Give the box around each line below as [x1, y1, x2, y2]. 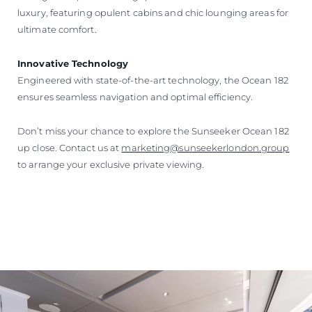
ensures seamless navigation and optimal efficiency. [17, 91, 253, 102]
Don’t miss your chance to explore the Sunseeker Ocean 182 [17, 125, 289, 136]
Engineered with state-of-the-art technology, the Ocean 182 [17, 74, 288, 86]
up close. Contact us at [17, 141, 122, 153]
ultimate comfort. [17, 23, 97, 35]
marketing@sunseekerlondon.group [121, 141, 290, 153]
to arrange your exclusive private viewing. [17, 158, 205, 170]
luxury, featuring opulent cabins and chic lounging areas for [17, 6, 289, 18]
